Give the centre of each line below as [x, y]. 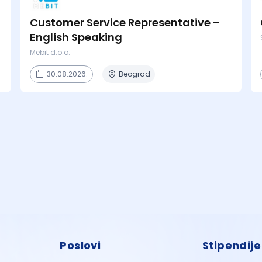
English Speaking [76, 37]
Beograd [134, 74]
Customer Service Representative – [125, 23]
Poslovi [80, 245]
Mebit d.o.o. [50, 52]
